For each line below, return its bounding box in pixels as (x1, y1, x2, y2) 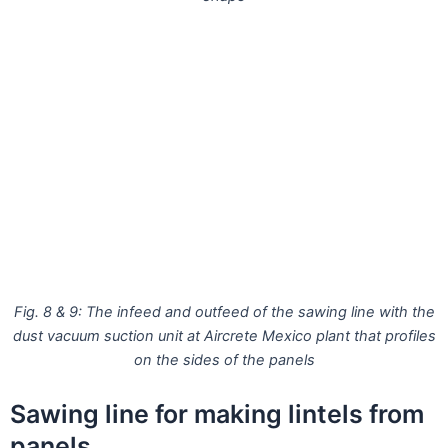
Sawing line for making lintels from (10, 398, 424, 429)
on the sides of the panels (133, 351, 315, 370)
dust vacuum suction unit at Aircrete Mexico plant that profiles (12, 327, 436, 346)
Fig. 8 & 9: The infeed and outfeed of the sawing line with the (13, 303, 435, 322)
